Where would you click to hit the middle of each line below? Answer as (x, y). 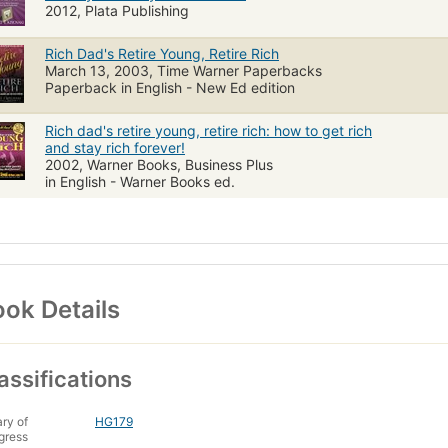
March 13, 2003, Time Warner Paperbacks (183, 70)
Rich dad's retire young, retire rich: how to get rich (208, 130)
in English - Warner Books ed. (140, 181)
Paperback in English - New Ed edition (170, 87)
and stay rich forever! (115, 147)
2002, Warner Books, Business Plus (159, 164)
